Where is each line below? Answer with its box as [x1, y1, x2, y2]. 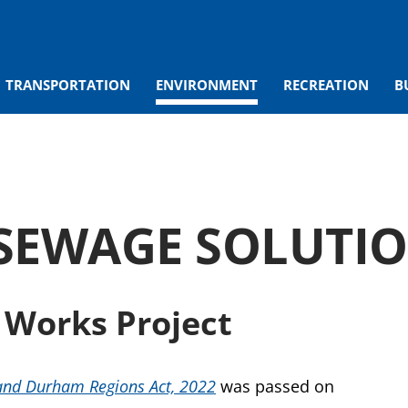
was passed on [216, 375, 334, 397]
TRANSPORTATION [5, 75, 130, 94]
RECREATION [283, 75, 369, 94]
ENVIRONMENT [156, 75, 258, 94]
